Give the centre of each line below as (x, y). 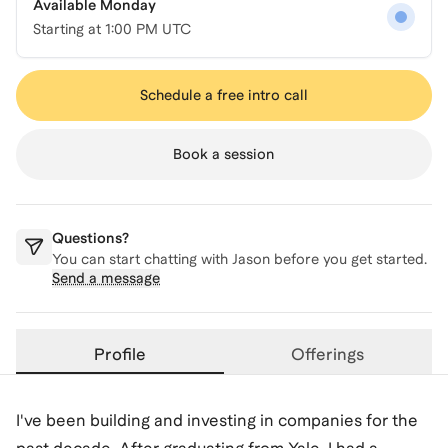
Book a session (224, 154)
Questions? (90, 238)
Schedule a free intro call (223, 95)
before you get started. (348, 259)
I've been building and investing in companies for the (217, 420)
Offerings (328, 354)
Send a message (106, 278)
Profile (119, 354)
